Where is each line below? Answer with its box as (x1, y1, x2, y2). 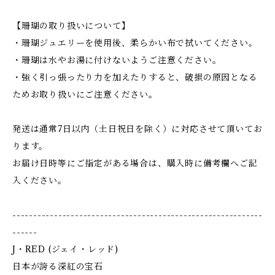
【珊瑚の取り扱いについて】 (12, 20, 131, 31)
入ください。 (12, 175, 67, 186)
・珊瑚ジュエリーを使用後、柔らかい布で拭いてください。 (12, 37, 258, 48)
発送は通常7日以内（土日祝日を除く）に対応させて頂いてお (12, 123, 263, 134)
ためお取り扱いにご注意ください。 (12, 89, 158, 100)
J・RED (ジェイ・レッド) (12, 244, 118, 255)
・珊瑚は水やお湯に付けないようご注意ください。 (12, 55, 222, 66)
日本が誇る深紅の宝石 (12, 261, 104, 272)
